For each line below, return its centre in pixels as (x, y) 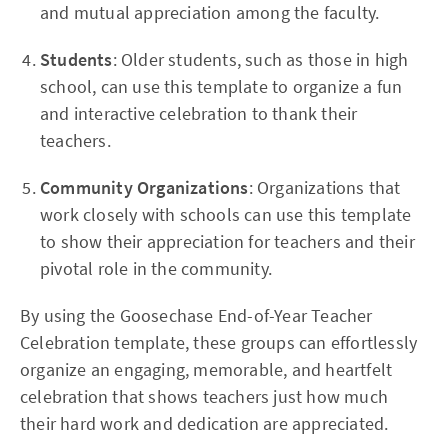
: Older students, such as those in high (260, 60)
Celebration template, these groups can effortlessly (219, 343)
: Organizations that (324, 188)
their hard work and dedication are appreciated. (204, 424)
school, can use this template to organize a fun (221, 87)
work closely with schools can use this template (226, 215)
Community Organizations (144, 188)
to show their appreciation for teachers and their (227, 242)
